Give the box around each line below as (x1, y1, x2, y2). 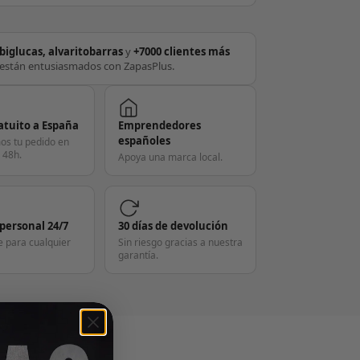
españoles (117, 133, 170, 149)
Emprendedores (117, 118, 201, 133)
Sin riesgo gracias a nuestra (117, 235, 243, 250)
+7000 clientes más (133, 44, 231, 59)
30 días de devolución (117, 219, 228, 234)
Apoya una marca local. (117, 150, 223, 165)
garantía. (117, 248, 158, 263)
